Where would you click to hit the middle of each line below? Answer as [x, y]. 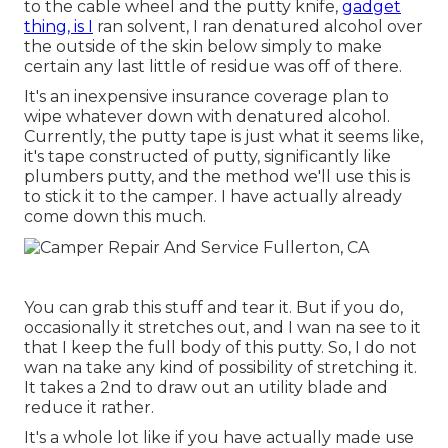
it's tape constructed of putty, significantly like [207, 157]
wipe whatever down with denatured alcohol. [207, 117]
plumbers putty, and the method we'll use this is [217, 177]
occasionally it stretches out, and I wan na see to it [222, 327]
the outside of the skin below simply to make [203, 47]
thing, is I [58, 27]
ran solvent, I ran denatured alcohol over [258, 27]
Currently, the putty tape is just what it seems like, [223, 137]
